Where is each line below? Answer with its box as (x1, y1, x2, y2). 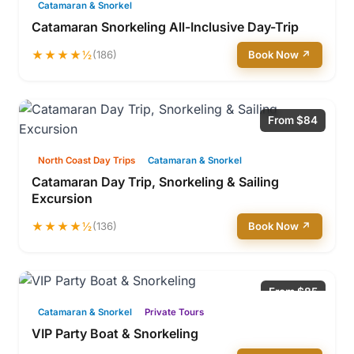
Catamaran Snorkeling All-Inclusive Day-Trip (32, 19, 299, 35)
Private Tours (145, 307, 204, 318)
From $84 (268, 114, 318, 126)
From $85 (269, 285, 318, 298)
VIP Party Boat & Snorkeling (32, 326, 198, 341)
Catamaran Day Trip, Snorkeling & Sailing (32, 174, 279, 190)
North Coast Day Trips (38, 155, 135, 166)
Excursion (32, 190, 92, 206)
